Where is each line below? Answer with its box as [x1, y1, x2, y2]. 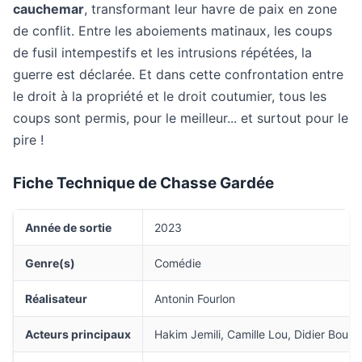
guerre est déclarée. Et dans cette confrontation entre [13, 66, 343, 82]
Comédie [154, 256, 201, 270]
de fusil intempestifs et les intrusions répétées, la [13, 44, 312, 61]
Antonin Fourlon [154, 292, 235, 305]
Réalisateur [25, 292, 87, 305]
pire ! [13, 132, 44, 148]
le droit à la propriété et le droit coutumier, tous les [13, 88, 326, 104]
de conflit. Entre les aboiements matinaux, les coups [13, 23, 332, 39]
